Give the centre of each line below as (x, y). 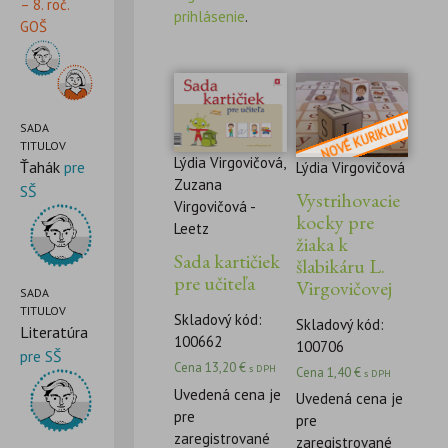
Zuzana (198, 185)
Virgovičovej (343, 288)
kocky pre (334, 222)
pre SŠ (41, 356)
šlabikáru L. (340, 266)
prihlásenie (210, 16)
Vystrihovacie (347, 200)
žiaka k (321, 244)
